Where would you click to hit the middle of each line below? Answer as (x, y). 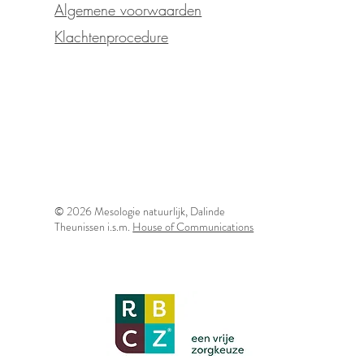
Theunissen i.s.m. (94, 227)
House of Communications (193, 227)
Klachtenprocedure (112, 37)
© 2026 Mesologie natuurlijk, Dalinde (140, 211)
